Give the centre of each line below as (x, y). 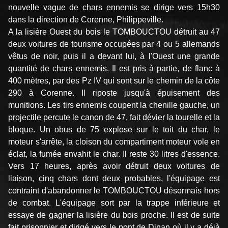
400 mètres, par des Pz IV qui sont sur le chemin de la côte (114, 81)
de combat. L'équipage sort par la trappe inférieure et (114, 203)
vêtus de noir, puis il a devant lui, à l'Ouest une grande (114, 56)
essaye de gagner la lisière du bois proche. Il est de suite (114, 215)
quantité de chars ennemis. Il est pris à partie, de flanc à (114, 69)
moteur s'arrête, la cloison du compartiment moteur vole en (114, 142)
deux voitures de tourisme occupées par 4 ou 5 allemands (114, 44)
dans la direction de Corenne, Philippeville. (86, 20)
